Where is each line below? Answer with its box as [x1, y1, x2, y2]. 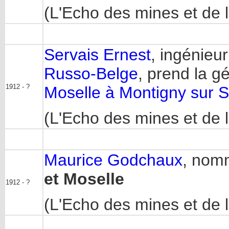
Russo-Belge [44, 64, 138, 83]
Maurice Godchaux [44, 151, 182, 169]
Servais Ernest [44, 45, 151, 64]
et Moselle [44, 170, 124, 188]
